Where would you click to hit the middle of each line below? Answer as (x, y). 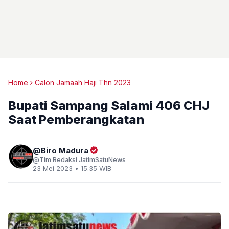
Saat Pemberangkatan (76, 119)
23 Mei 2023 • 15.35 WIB (72, 168)
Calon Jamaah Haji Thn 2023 (83, 83)
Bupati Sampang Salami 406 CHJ (109, 106)
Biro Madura (65, 151)
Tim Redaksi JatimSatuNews (83, 160)
